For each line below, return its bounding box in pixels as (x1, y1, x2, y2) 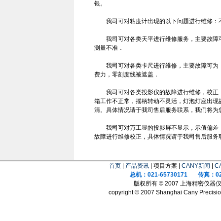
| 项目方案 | (148, 162, 182, 169)
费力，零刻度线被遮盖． (94, 71, 159, 78)
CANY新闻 (181, 162, 210, 169)
